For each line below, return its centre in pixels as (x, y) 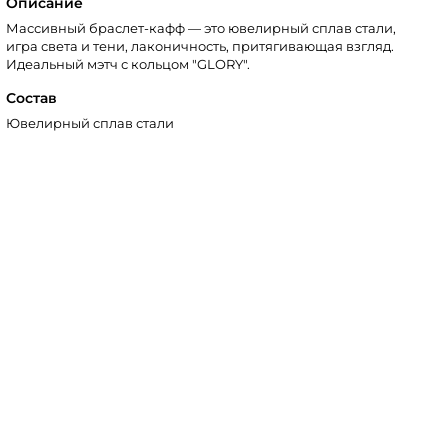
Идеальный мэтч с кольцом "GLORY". (128, 64)
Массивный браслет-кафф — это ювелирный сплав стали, (201, 28)
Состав (32, 97)
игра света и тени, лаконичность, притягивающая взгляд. (200, 46)
